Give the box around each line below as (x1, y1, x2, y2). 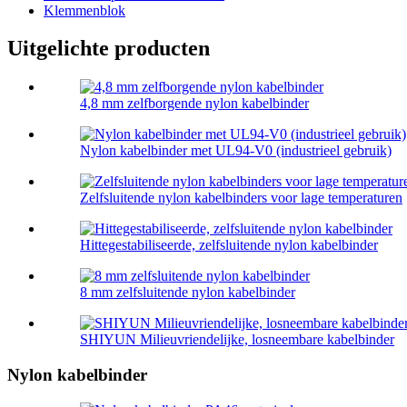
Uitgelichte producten (7, 36, 210, 61)
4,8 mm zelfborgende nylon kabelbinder (80, 95, 309, 112)
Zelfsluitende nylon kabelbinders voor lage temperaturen (80, 190, 402, 206)
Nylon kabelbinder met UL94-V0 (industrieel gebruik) (80, 143, 392, 159)
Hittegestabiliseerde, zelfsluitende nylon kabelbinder (80, 237, 378, 253)
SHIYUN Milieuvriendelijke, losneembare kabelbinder (80, 332, 394, 348)
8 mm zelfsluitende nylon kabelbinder (80, 284, 295, 301)
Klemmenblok (44, 2, 125, 18)
